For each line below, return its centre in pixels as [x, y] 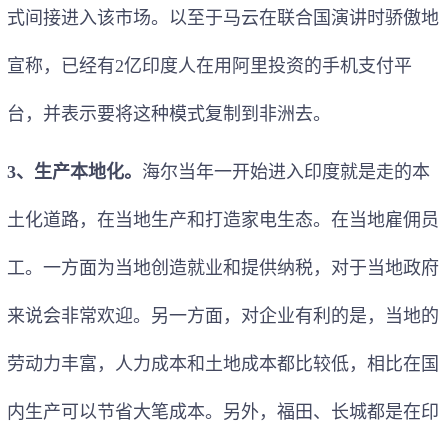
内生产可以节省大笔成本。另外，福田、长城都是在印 [223, 411]
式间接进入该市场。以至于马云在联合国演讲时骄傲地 [223, 17]
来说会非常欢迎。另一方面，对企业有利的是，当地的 [223, 315]
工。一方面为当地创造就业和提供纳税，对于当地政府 [223, 267]
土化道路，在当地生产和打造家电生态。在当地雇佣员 [223, 219]
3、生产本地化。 [74, 171]
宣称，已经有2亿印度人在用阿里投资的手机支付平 [209, 65]
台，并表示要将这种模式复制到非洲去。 [169, 113]
